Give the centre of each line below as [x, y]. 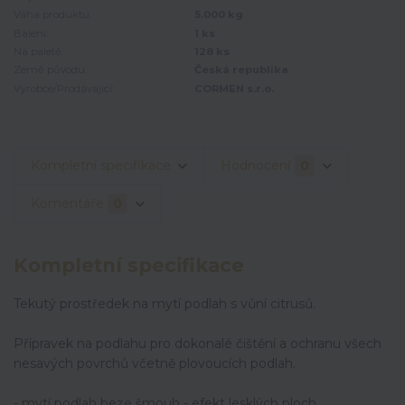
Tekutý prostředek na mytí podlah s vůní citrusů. [165, 303]
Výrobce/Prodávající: [64, 88]
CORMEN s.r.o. [234, 88]
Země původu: [50, 70]
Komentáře [67, 203]
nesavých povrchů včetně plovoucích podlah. [155, 363]
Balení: [31, 33]
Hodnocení [256, 165]
